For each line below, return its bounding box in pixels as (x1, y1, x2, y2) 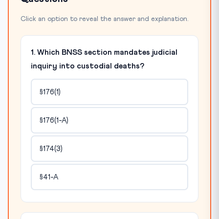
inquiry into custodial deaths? (31, 62, 144, 70)
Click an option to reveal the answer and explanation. (21, 16, 188, 23)
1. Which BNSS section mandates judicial (31, 48, 177, 57)
